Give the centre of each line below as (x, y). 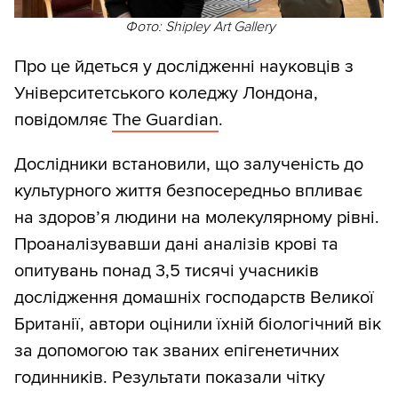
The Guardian (165, 120)
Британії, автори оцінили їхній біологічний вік (198, 325)
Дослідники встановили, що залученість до (189, 165)
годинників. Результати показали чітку (170, 378)
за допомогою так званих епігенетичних (177, 351)
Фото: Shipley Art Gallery (200, 27)
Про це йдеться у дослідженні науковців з (184, 67)
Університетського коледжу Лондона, (166, 94)
